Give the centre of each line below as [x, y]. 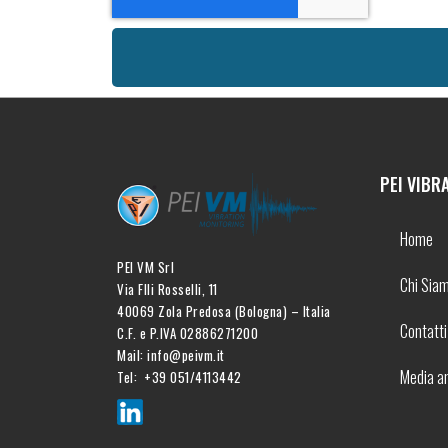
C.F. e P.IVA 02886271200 [187, 333]
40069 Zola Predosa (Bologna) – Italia [224, 311]
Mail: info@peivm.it [171, 355]
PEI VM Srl [145, 267]
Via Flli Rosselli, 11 [167, 289]
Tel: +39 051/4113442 [179, 377]
